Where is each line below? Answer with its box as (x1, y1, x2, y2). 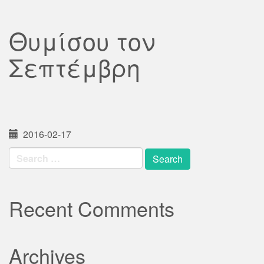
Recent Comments (9, 194, 174, 223)
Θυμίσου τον (9, 23, 155, 58)
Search (8, 146, 40, 160)
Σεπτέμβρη (9, 49, 140, 84)
